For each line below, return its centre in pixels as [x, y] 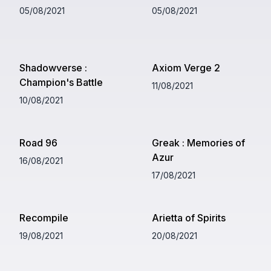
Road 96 [38, 142]
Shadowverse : [53, 67]
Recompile [44, 217]
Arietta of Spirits [188, 217]
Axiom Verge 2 [186, 67]
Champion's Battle [61, 82]
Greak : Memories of [198, 142]
